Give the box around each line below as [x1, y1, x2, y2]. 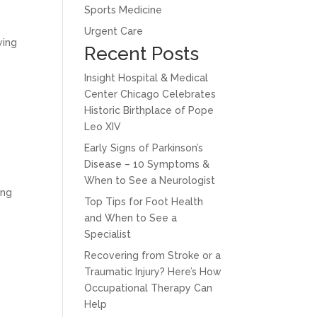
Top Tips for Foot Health [84, 196, 204, 207]
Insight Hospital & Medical [84, 72, 209, 83]
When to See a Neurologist [84, 175, 216, 186]
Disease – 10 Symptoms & [84, 158, 210, 170]
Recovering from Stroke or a [84, 250, 221, 261]
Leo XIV [84, 121, 122, 132]
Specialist [84, 229, 132, 240]
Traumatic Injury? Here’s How [84, 266, 222, 277]
